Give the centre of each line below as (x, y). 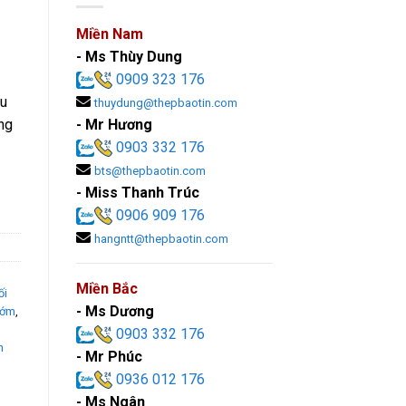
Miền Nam (109, 34)
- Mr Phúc (109, 356)
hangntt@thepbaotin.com (161, 238)
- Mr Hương (114, 124)
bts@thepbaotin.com (150, 170)
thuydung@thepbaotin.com (165, 102)
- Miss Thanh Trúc (137, 192)
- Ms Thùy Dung (129, 56)
